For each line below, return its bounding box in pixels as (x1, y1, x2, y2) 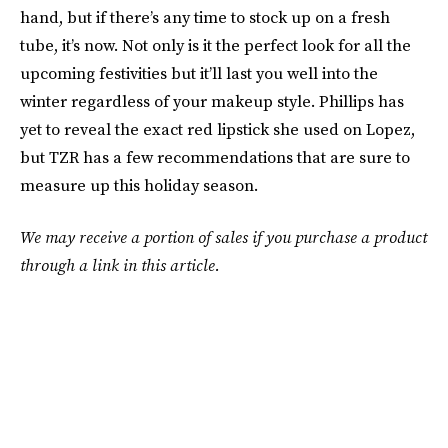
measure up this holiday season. (20, 174, 258, 196)
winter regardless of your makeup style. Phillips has (20, 90, 404, 112)
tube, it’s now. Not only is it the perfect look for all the (20, 34, 411, 56)
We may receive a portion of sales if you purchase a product (20, 226, 427, 248)
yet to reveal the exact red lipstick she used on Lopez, (20, 118, 415, 140)
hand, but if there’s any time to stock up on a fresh (20, 6, 390, 28)
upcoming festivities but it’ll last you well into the (20, 62, 378, 84)
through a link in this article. (20, 254, 220, 276)
